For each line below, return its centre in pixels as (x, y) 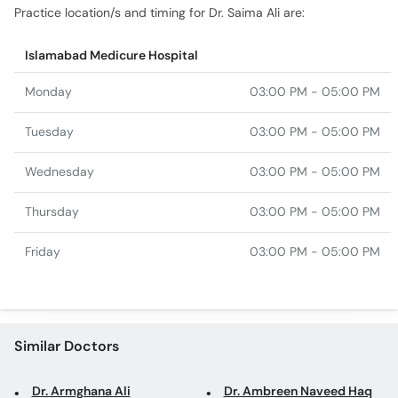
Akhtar (52, 370)
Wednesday (60, 101)
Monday (48, 21)
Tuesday (49, 61)
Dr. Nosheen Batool (279, 353)
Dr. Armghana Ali (81, 321)
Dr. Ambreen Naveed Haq (298, 321)
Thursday (52, 141)
